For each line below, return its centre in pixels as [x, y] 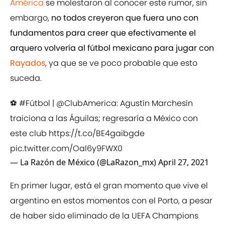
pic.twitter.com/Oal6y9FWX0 [66, 149]
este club [29, 134]
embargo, [31, 18]
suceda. [26, 78]
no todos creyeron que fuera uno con [125, 18]
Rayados [28, 63]
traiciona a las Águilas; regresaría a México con [104, 119]
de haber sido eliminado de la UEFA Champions [104, 216]
